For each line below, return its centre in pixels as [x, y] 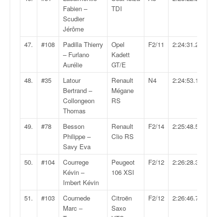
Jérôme [73, 29]
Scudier [74, 19]
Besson [74, 126]
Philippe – [77, 136]
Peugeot [123, 162]
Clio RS [123, 136]
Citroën [122, 198]
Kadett [121, 54]
